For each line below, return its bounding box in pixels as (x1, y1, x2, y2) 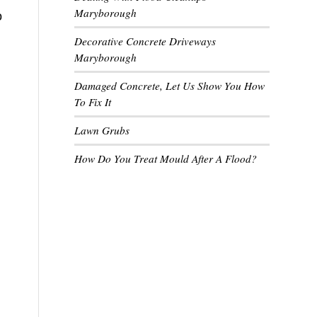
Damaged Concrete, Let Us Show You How (74, 79, 265, 93)
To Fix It (74, 95, 112, 109)
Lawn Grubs (74, 123, 130, 137)
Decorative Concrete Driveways (74, 34, 217, 48)
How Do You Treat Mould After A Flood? (74, 151, 258, 166)
